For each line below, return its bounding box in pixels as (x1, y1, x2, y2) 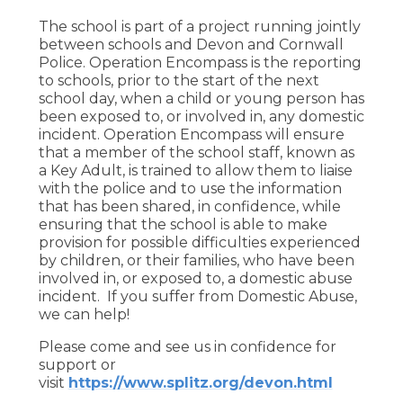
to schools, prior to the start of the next (38, 71, 319, 89)
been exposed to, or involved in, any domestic (38, 107, 364, 125)
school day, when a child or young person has (38, 89, 364, 107)
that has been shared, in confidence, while (38, 197, 341, 215)
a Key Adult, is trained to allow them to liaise (38, 161, 353, 179)
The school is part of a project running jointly (38, 17, 361, 35)
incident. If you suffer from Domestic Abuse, (38, 287, 357, 305)
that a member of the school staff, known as (38, 143, 354, 161)
